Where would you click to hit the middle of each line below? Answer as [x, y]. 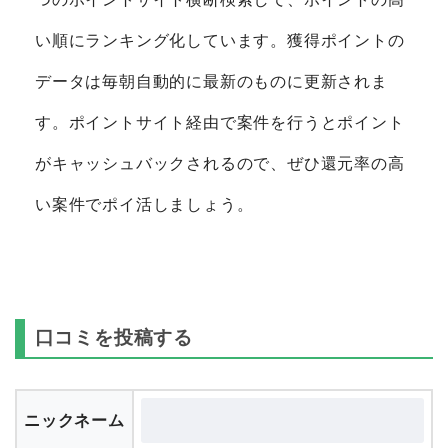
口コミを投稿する [113, 337]
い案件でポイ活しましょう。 [144, 205]
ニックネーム [74, 420]
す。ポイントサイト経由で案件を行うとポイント [220, 123]
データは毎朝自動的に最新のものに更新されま [211, 82]
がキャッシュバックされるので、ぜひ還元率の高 [220, 164]
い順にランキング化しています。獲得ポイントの [220, 41]
